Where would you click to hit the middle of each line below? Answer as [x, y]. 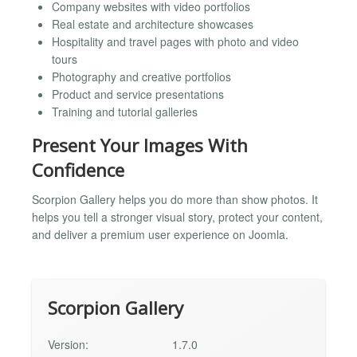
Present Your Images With [140, 145]
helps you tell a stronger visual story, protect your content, [177, 216]
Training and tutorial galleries [125, 112]
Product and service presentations [138, 94]
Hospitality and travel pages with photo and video [175, 41]
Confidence [78, 170]
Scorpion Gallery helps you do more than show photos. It [175, 199]
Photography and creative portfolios [141, 76]
